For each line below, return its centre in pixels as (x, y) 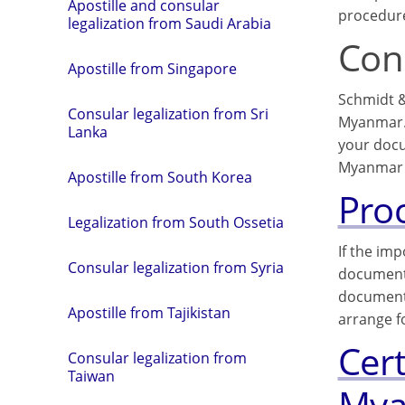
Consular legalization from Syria (176, 268)
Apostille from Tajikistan (149, 313)
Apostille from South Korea (160, 178)
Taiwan (91, 377)
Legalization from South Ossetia (176, 223)
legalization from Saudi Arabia (170, 24)
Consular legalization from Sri (168, 114)
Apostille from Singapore (152, 69)
